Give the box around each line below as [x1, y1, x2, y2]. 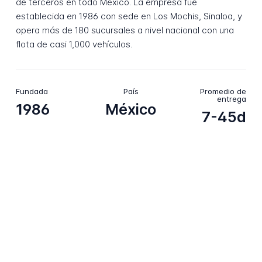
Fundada [15, 86, 48, 96]
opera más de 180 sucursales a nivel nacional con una [15, 25, 234, 36]
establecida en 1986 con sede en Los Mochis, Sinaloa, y [15, 11, 242, 22]
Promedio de [200, 86, 247, 96]
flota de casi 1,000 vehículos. [15, 39, 132, 50]
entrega [217, 94, 247, 104]
